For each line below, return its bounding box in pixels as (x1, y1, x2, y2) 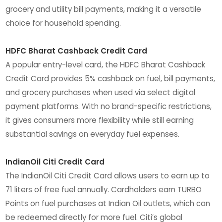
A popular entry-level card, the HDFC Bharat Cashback (5, 59, 206, 70)
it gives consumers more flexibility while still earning (5, 114, 194, 125)
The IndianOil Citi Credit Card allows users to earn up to (5, 170, 210, 181)
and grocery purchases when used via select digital (5, 87, 196, 98)
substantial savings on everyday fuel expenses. (5, 128, 180, 139)
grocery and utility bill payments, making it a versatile (5, 3, 202, 14)
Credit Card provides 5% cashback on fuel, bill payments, (5, 73, 216, 84)
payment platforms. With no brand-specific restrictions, (5, 101, 212, 111)
